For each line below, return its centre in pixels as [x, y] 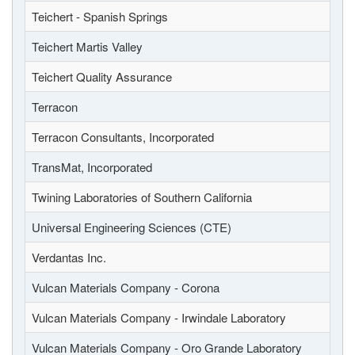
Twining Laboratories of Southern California [142, 197]
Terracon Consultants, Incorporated [123, 137]
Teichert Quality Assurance [102, 76]
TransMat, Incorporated [92, 167]
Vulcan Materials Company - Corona [126, 287]
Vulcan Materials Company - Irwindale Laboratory [159, 317]
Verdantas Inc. [69, 257]
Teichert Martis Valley [87, 46]
